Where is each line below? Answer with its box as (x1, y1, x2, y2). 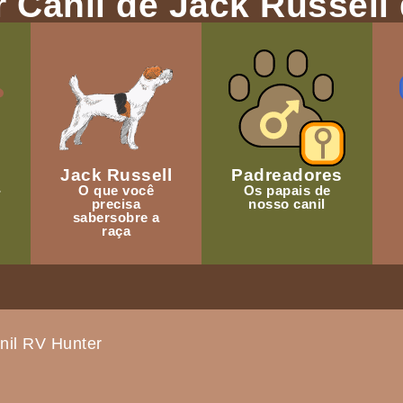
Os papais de (243, 183, 331, 199)
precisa (91, 196, 141, 212)
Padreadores (231, 166, 343, 185)
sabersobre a (72, 210, 160, 226)
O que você (78, 183, 154, 199)
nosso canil (248, 196, 326, 212)
